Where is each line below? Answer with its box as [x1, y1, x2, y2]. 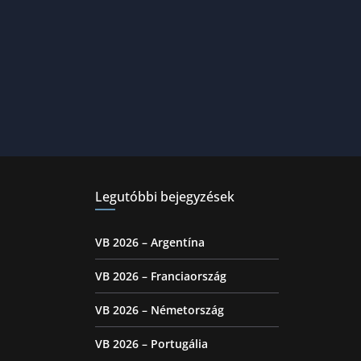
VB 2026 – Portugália [95, 335, 208, 351]
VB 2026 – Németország [95, 301, 224, 317]
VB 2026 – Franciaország [95, 268, 226, 284]
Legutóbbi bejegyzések [95, 187, 234, 205]
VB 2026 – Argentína [95, 234, 205, 250]
